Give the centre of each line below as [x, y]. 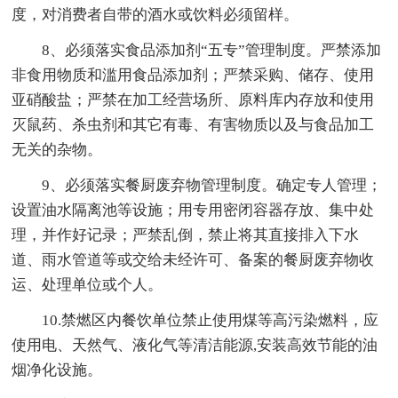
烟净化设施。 [57, 370]
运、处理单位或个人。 [88, 284]
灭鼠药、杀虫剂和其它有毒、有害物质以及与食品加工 [193, 124]
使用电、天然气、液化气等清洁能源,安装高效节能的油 [195, 345]
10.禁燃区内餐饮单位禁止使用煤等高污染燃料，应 [211, 320]
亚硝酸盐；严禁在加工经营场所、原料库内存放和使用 [193, 99]
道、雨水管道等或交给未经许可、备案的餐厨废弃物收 [193, 259]
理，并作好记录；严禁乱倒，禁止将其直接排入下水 [186, 235]
